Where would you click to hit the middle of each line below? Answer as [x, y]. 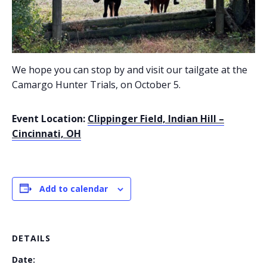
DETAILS [31, 238]
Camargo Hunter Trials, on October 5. [96, 84]
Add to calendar [74, 188]
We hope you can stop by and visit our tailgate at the [130, 69]
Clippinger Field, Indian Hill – [156, 118]
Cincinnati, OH [46, 133]
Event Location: [50, 118]
